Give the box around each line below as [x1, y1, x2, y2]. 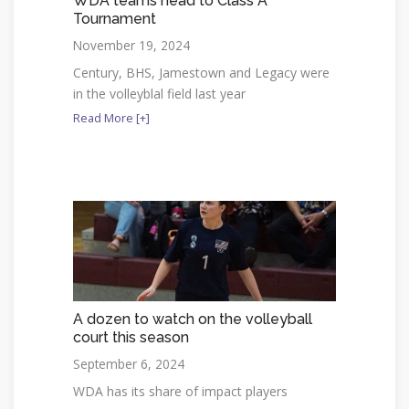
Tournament [73, 9, 156, 27]
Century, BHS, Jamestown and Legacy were [73, 63, 330, 81]
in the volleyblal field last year [73, 84, 246, 102]
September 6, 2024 [73, 354, 184, 372]
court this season [73, 328, 189, 346]
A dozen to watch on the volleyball [73, 309, 312, 328]
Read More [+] [73, 109, 150, 126]
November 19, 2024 [73, 36, 190, 54]
